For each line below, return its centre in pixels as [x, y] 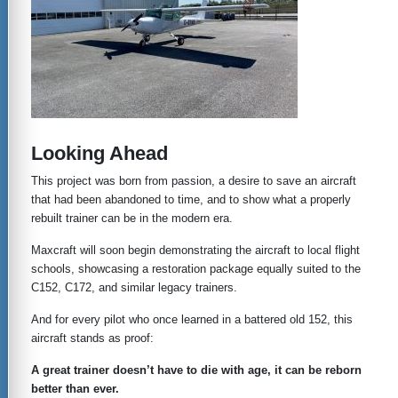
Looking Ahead [99, 153]
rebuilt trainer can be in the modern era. [132, 218]
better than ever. [75, 388]
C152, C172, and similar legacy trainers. [134, 287]
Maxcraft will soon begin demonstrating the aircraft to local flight [195, 250]
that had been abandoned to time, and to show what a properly [191, 199]
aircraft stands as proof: [92, 338]
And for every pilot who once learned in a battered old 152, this [192, 319]
